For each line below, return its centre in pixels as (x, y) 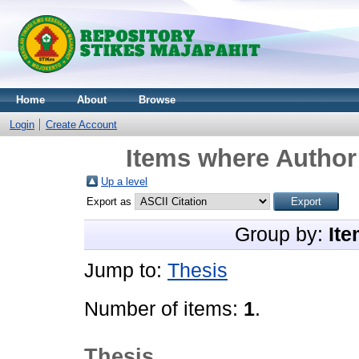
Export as (111, 202)
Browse (157, 100)
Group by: (282, 234)
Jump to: (126, 270)
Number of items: (164, 309)
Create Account (81, 125)
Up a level (124, 182)
